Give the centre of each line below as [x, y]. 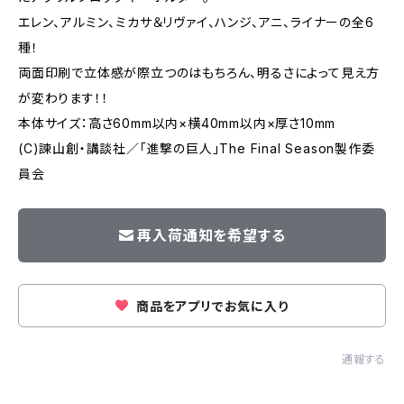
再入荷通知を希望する [211, 235]
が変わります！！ [64, 98]
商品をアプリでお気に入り [211, 306]
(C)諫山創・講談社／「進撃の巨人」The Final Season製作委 [197, 148]
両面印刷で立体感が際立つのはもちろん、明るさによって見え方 [199, 73]
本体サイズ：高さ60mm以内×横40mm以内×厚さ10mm [177, 123]
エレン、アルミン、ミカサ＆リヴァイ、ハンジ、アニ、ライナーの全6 [196, 22]
